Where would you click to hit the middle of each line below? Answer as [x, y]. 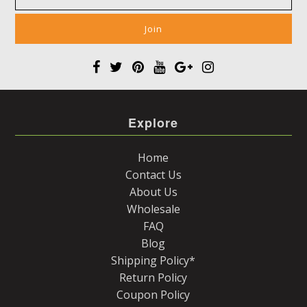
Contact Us [153, 175]
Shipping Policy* [153, 261]
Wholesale [153, 209]
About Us [153, 192]
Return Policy [153, 278]
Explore [153, 123]
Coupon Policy [153, 295]
